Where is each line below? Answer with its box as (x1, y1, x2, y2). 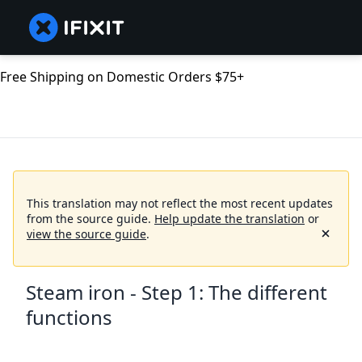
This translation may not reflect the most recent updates (27, 196, 333, 212)
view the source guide (27, 226, 146, 242)
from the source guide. (27, 211, 154, 227)
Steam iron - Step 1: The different (26, 279, 327, 306)
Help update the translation (154, 211, 305, 227)
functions (26, 304, 112, 331)
